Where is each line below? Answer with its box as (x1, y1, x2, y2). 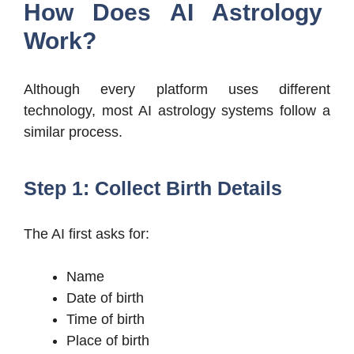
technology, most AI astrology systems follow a (24, 103, 330, 119)
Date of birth (66, 290, 144, 307)
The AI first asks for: (24, 226, 149, 243)
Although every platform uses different (24, 81, 330, 98)
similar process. (24, 124, 122, 141)
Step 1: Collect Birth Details (24, 177, 282, 200)
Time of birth (66, 311, 145, 328)
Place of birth (66, 333, 149, 349)
